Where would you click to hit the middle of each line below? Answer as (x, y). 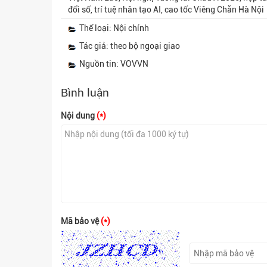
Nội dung (79, 116)
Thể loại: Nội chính (114, 28)
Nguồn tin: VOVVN (114, 64)
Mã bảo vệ (81, 221)
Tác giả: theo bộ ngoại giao (130, 46)
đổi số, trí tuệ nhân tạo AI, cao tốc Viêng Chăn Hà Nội (166, 10)
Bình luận (85, 93)
